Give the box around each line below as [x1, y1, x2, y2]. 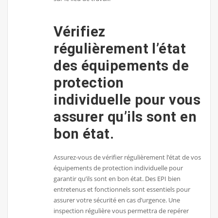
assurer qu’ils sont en [54, 109, 197, 126]
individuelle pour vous [54, 91, 201, 109]
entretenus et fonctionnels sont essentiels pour [54, 184, 191, 194]
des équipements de [54, 57, 189, 74]
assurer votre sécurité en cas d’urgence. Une [54, 195, 181, 204]
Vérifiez [54, 23, 106, 40]
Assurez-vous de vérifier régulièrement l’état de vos [54, 152, 201, 162]
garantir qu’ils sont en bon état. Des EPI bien [54, 174, 181, 183]
